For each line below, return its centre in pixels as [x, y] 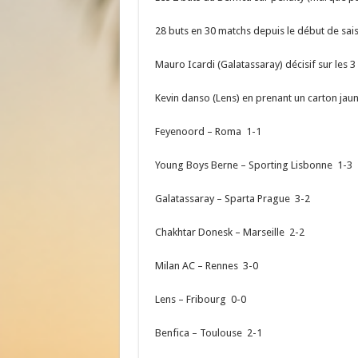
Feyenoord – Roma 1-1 [208, 131]
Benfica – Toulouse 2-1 [208, 332]
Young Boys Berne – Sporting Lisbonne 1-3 [253, 165]
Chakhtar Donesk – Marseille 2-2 [229, 232]
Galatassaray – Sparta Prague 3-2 [232, 198]
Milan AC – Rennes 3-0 [206, 265]
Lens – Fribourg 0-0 [200, 299]
